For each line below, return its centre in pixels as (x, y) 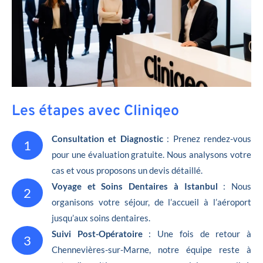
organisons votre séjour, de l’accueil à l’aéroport (151, 202)
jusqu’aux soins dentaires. (101, 218)
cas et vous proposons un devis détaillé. (127, 170)
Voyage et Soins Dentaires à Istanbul (135, 186)
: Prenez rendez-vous (207, 138)
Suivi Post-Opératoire (100, 233)
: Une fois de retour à (200, 233)
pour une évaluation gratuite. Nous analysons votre (151, 154)
